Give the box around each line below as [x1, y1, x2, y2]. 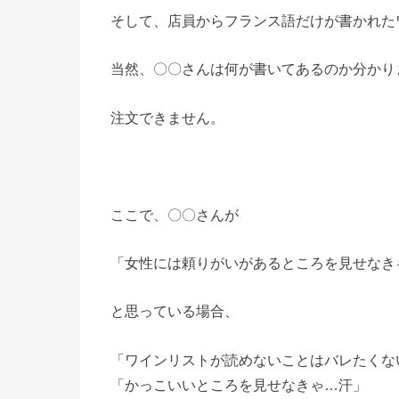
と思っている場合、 [110, 303, 239, 320]
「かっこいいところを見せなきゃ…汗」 [110, 376, 367, 393]
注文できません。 [110, 109, 224, 126]
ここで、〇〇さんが [110, 206, 239, 223]
